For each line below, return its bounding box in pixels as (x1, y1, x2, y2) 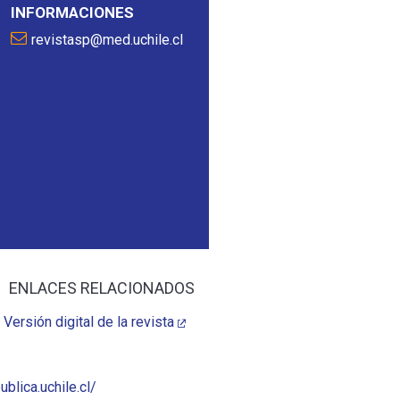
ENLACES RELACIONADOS (8, 279, 195, 297)
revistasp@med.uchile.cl (30, 31, 183, 48)
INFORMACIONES (10, 4, 134, 21)
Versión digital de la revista (3, 313, 174, 330)
